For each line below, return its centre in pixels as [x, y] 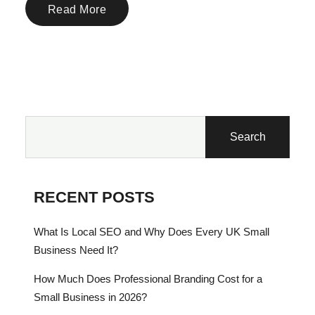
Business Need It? [76, 250]
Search [247, 137]
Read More [77, 10]
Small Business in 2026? [90, 297]
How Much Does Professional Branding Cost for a [148, 279]
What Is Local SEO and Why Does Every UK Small [152, 232]
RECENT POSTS [94, 198]
